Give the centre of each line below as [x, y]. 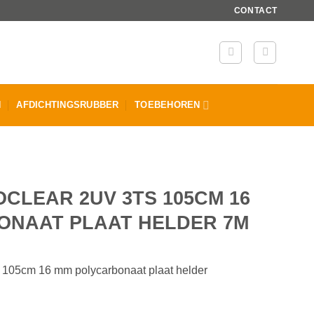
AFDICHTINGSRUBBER [68, 105]
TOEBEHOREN [168, 105]
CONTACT [255, 10]
